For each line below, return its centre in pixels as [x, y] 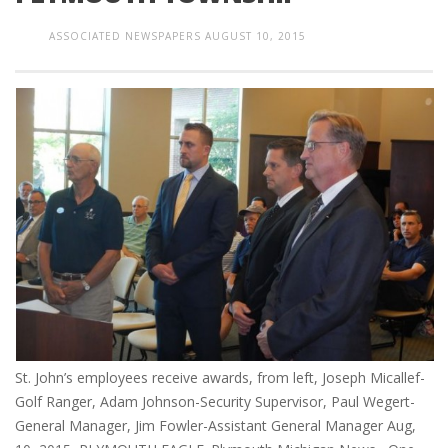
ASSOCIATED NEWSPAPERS [125, 36]
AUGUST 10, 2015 [255, 36]
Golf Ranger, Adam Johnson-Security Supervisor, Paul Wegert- [215, 401]
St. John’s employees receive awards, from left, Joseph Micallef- [220, 377]
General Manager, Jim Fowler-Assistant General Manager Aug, [215, 425]
